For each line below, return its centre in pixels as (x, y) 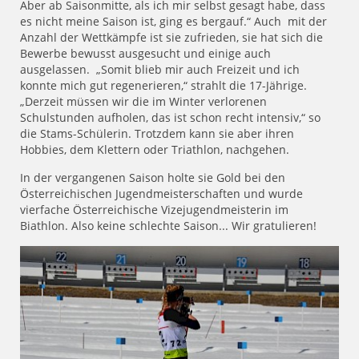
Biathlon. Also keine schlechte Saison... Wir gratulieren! (168, 225)
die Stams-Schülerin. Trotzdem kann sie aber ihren (157, 133)
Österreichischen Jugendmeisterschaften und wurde (161, 193)
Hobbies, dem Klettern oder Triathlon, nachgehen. (155, 149)
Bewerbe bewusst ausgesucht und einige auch (145, 53)
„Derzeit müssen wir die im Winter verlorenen (143, 101)
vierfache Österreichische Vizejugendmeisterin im (154, 209)
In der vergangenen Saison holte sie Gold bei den (154, 177)
